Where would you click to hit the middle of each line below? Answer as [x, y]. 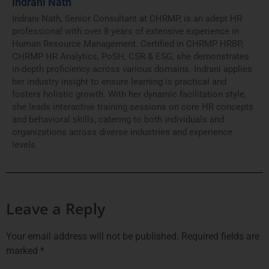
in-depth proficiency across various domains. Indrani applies [132, 69]
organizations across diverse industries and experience [122, 132]
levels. [25, 145]
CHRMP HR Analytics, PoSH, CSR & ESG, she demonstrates [131, 56]
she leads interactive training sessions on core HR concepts [133, 107]
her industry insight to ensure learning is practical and [119, 82]
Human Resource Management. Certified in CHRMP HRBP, [128, 44]
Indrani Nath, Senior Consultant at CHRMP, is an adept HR [127, 19]
